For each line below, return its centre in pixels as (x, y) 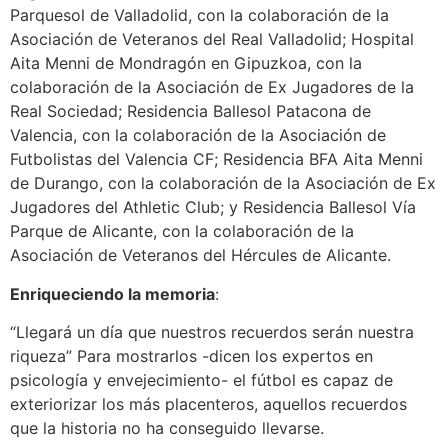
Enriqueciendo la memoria (112, 293)
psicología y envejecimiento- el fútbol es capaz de (201, 380)
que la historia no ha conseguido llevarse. (167, 428)
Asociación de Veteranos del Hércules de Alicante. (200, 255)
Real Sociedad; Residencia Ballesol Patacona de (190, 111)
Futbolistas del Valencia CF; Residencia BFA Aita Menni (216, 159)
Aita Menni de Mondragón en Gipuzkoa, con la (186, 63)
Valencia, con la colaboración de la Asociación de (198, 135)
